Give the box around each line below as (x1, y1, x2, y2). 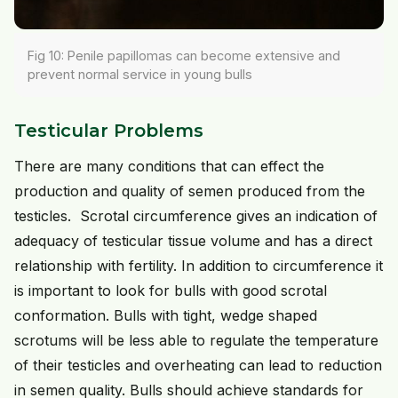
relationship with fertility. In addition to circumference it (14, 256, 383, 275)
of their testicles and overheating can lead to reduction (14, 355, 382, 374)
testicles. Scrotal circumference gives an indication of (14, 206, 378, 225)
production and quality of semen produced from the (14, 181, 365, 200)
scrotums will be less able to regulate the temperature (14, 330, 378, 349)
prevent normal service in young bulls (28, 66, 252, 82)
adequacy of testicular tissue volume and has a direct (14, 231, 372, 250)
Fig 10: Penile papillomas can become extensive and (28, 47, 340, 63)
